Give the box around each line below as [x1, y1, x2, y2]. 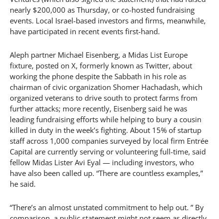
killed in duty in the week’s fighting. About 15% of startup [10, 125, 201, 135]
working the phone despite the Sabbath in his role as [10, 71, 186, 81]
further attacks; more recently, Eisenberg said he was [10, 104, 187, 113]
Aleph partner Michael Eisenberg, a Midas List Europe [10, 50, 188, 60]
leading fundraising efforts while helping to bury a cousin [10, 114, 201, 124]
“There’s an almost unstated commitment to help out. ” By [10, 202, 204, 212]
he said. [10, 179, 36, 189]
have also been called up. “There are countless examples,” [10, 168, 203, 178]
